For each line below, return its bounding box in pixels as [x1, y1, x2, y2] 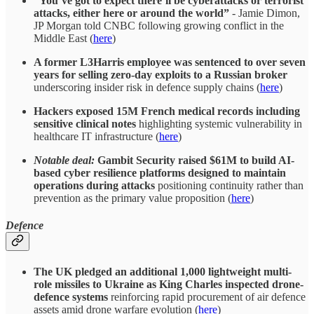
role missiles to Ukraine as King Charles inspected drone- [34, 278, 303, 291]
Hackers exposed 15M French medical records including [34, 104, 300, 117]
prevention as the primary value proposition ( [34, 191, 231, 204]
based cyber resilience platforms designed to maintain [34, 166, 286, 179]
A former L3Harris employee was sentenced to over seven [34, 55, 306, 68]
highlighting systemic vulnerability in [136, 117, 302, 130]
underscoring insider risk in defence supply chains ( [34, 81, 260, 93]
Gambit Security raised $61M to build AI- [95, 153, 294, 166]
